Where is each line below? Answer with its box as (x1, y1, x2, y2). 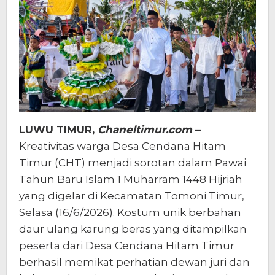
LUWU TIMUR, (19, 123, 98, 136)
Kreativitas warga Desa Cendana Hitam (19, 139, 226, 152)
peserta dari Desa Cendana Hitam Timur (19, 239, 234, 252)
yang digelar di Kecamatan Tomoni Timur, (19, 189, 244, 202)
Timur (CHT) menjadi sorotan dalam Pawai (19, 156, 246, 169)
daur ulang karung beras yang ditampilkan (19, 222, 247, 235)
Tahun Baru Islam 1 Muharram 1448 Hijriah (19, 172, 242, 185)
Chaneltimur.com (98, 123, 192, 136)
